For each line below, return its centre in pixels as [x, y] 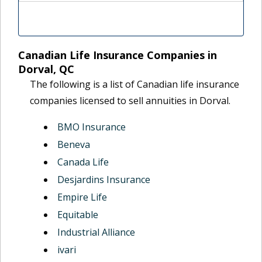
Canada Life [83, 162]
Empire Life [82, 197]
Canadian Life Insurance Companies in [118, 55]
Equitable [78, 215]
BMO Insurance [92, 127]
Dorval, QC [46, 69]
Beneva [74, 144]
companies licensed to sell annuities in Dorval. [130, 101]
